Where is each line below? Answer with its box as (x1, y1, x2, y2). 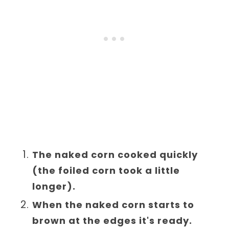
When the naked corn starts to (32, 198, 195, 211)
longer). (32, 179, 76, 193)
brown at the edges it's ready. (32, 214, 195, 227)
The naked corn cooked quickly (32, 148, 198, 161)
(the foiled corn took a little (32, 164, 180, 177)
